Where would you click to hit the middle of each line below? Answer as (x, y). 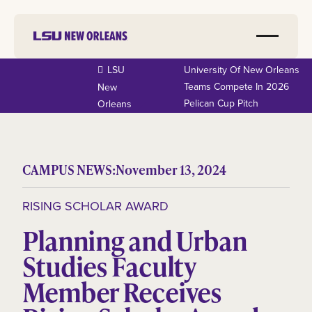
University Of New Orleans (241, 70)
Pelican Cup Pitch (221, 103)
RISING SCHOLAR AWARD (95, 206)
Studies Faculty (109, 266)
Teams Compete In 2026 (236, 87)
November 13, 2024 (171, 169)
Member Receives (122, 292)
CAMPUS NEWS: (69, 169)
